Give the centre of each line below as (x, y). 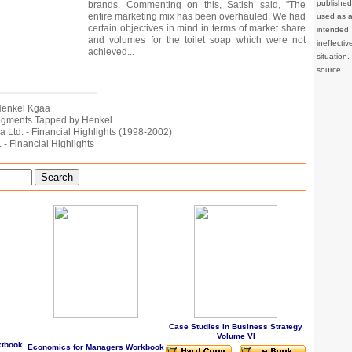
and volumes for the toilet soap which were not (197, 40)
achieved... (111, 51)
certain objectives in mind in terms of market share (197, 28)
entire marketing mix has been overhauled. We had (197, 16)
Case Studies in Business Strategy (236, 326)
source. (330, 69)
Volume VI (236, 335)
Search (57, 177)
